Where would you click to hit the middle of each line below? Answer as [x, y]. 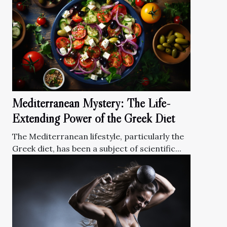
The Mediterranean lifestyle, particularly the [98, 137]
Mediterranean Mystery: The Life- [91, 103]
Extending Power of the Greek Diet [93, 119]
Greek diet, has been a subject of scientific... [97, 149]
